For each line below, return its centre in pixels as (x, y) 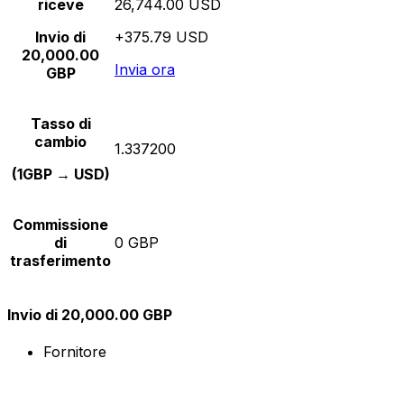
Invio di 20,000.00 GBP (90, 314)
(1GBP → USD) (60, 174)
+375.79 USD (161, 37)
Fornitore (75, 352)
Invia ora (145, 69)
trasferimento (60, 260)
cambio (60, 141)
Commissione (60, 224)
